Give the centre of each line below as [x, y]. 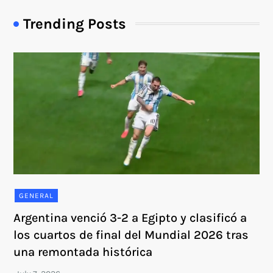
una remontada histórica [83, 252]
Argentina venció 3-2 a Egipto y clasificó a [130, 218]
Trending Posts [75, 23]
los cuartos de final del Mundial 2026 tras [131, 235]
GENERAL [37, 195]
